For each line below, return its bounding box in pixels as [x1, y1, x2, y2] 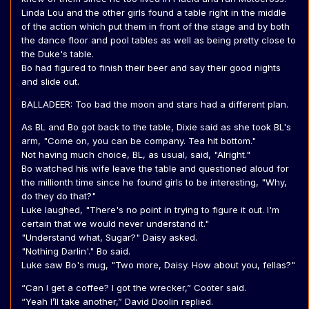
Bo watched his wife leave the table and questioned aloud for [21, 163, 289, 175]
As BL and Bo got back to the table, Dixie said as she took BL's [21, 121, 291, 133]
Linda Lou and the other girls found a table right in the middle [21, 7, 286, 19]
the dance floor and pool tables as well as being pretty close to [21, 34, 296, 46]
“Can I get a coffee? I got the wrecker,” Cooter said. [21, 282, 246, 294]
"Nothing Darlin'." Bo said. [21, 246, 133, 257]
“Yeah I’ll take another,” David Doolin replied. [21, 296, 213, 308]
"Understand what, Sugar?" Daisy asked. [21, 232, 200, 243]
